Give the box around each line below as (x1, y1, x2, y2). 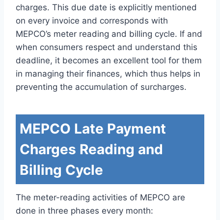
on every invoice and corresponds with (16, 15, 168, 26)
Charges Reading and (20, 140, 163, 158)
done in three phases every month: (16, 205, 153, 216)
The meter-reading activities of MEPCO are (16, 192, 185, 202)
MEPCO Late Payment (20, 120, 166, 137)
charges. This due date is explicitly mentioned (16, 2, 197, 12)
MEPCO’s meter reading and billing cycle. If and (16, 28, 202, 39)
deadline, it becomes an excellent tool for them (16, 55, 202, 65)
